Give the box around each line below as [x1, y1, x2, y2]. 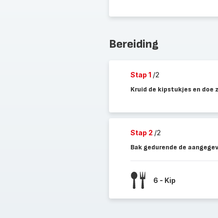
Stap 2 [130, 128, 154, 137]
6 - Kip [153, 176, 176, 184]
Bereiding [109, 37, 159, 51]
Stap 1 [130, 71, 153, 79]
